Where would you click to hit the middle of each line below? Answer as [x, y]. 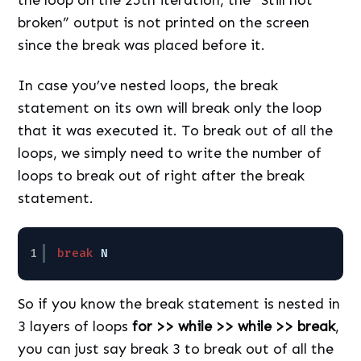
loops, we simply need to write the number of [170, 153]
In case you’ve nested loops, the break [148, 85]
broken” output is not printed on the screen [164, 22]
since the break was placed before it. [142, 45]
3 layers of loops [75, 326]
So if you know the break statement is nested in [179, 303]
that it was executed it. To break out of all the [176, 130]
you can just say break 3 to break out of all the [176, 349]
